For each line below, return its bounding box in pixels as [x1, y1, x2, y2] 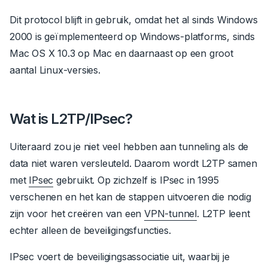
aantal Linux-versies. [10, 63, 100, 76]
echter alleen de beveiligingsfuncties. [10, 224, 174, 236]
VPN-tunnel [144, 207, 197, 220]
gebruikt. [53, 173, 95, 186]
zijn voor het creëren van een [10, 207, 145, 220]
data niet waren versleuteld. [10, 157, 132, 169]
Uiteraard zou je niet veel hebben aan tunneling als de [10, 140, 249, 153]
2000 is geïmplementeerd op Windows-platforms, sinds [10, 30, 255, 42]
